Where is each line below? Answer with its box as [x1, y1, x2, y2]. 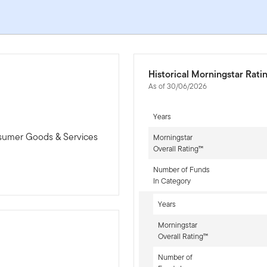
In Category [153, 175, 191, 187]
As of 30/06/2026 [148, 80, 207, 92]
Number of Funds [153, 163, 210, 175]
